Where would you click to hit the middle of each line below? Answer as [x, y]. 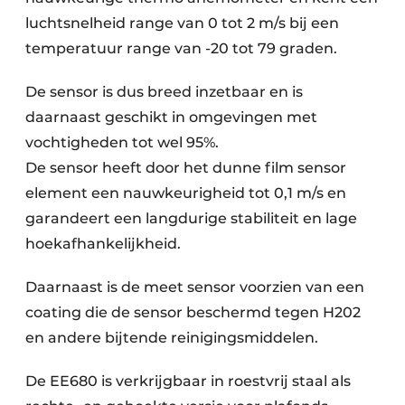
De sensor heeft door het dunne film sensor [186, 168]
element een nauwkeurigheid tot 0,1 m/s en [186, 193]
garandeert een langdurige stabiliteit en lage [191, 218]
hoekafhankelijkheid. [105, 244]
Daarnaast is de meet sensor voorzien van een [195, 287]
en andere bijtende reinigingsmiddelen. [172, 338]
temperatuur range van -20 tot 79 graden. [183, 48]
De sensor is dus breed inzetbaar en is [164, 92]
